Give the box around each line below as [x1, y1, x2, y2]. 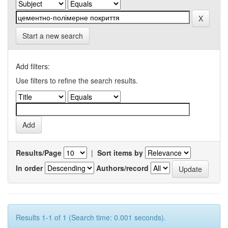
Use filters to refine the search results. [16, 75, 138, 85]
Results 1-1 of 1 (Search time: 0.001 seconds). [16, 212, 166, 222]
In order [16, 162, 43, 173]
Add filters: [16, 61, 50, 71]
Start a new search [22, 31, 83, 41]
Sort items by [97, 148, 143, 158]
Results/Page [16, 148, 62, 158]
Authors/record [96, 162, 149, 173]
